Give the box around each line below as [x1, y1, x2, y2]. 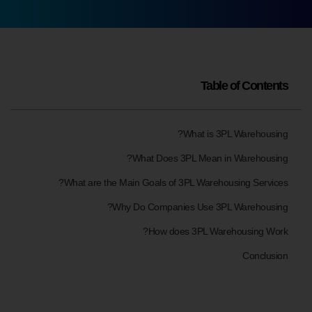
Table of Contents [200, 79, 288, 93]
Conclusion [242, 250, 288, 261]
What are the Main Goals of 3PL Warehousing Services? [63, 177, 288, 188]
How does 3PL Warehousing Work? [148, 226, 288, 237]
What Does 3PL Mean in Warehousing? [132, 153, 288, 164]
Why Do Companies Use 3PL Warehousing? [112, 201, 288, 212]
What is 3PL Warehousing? [182, 128, 288, 139]
